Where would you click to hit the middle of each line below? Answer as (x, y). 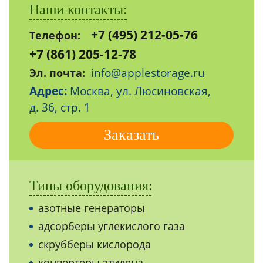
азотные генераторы (92, 208)
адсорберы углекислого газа (112, 226)
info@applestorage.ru (148, 73)
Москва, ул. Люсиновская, (139, 91)
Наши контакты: (78, 10)
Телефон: (55, 36)
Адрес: (48, 91)
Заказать (131, 135)
